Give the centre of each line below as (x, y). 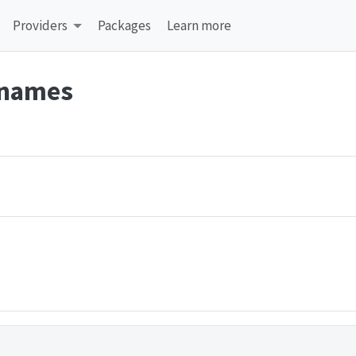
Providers (41, 25)
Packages (124, 25)
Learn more (199, 25)
